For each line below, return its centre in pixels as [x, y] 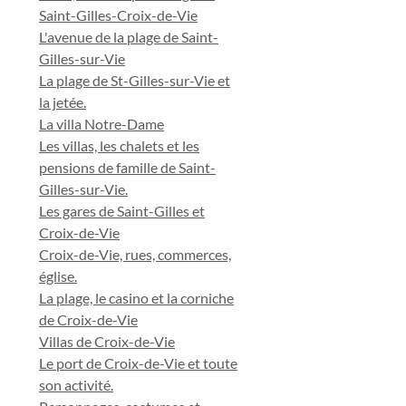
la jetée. [63, 102]
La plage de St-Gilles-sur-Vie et [135, 80]
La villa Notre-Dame [101, 124]
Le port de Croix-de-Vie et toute [138, 363]
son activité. [76, 385]
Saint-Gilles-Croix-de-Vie [118, 15]
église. [58, 276]
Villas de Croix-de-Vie [107, 341]
